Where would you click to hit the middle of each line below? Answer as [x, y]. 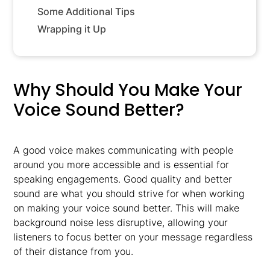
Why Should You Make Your [128, 90]
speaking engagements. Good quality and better [123, 179]
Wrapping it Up [72, 29]
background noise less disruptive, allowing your [121, 222]
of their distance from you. [74, 251]
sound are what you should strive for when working [129, 193]
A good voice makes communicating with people [124, 150]
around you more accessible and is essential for [121, 165]
